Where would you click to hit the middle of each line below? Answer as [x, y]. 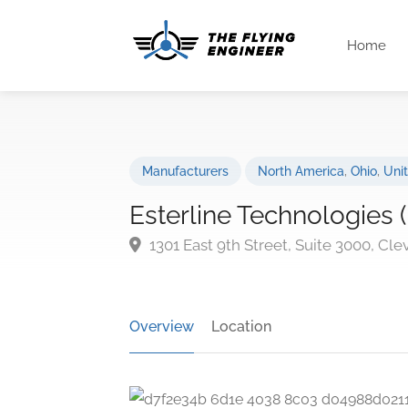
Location [241, 326]
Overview [162, 326]
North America [301, 171]
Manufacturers [185, 171]
